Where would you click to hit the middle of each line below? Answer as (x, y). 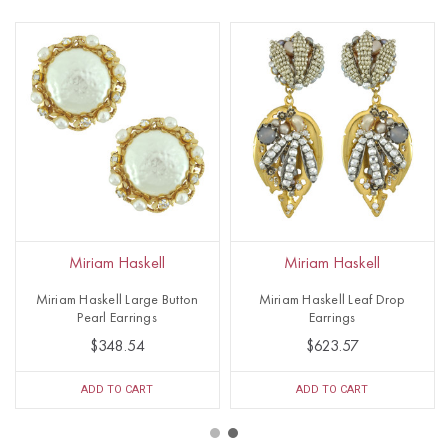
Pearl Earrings (117, 317)
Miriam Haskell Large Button (117, 299)
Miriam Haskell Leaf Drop (332, 299)
